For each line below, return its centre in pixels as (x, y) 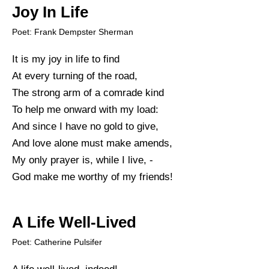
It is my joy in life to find (66, 59)
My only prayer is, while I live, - (83, 160)
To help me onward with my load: (85, 109)
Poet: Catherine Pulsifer (57, 242)
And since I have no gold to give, (85, 126)
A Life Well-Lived (74, 222)
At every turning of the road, (75, 76)
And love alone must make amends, (92, 143)
